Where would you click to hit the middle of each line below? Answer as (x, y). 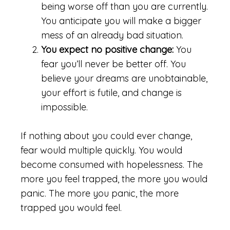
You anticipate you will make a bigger (121, 21)
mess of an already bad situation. (112, 35)
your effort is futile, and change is (111, 93)
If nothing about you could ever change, (106, 136)
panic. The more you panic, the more (100, 193)
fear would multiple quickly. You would (101, 150)
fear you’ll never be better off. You (113, 64)
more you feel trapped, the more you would (114, 179)
